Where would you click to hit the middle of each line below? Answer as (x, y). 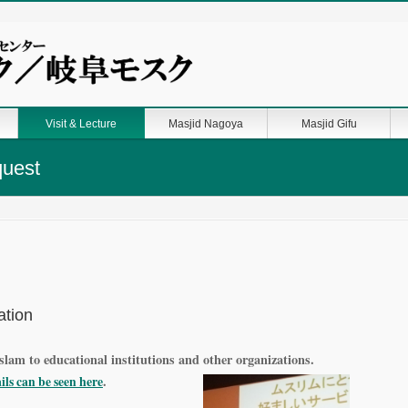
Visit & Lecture (81, 123)
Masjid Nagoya (206, 123)
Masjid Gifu (329, 123)
